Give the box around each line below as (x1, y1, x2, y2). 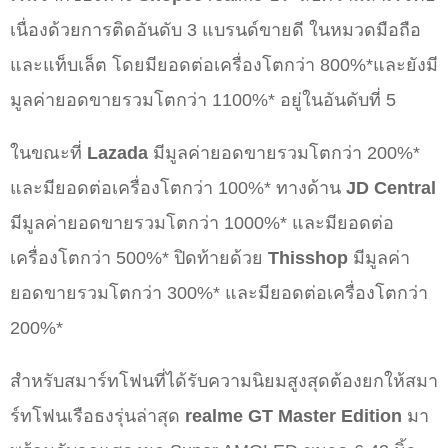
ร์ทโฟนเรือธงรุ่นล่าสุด (10, 406, 185, 427)
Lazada (87, 143, 148, 164)
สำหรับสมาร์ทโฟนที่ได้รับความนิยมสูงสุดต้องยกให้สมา (10, 371, 438, 392)
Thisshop (268, 248, 348, 269)
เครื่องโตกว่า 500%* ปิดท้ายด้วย (10, 248, 268, 269)
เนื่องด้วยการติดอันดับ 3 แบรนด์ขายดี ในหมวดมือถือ (10, 20, 421, 41)
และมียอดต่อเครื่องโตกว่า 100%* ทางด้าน (10, 178, 346, 199)
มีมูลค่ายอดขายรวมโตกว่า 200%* (148, 143, 420, 164)
